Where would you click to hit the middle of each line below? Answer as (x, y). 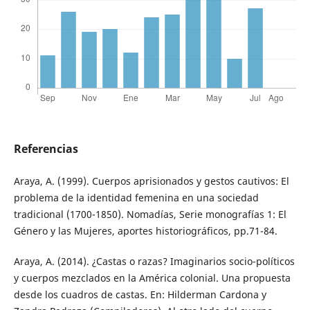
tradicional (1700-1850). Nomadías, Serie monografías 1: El (150, 215)
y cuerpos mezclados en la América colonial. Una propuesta (152, 278)
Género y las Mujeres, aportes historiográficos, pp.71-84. (145, 231)
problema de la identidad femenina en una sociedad (136, 198)
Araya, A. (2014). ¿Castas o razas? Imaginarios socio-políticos (154, 262)
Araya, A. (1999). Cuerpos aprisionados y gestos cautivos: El (151, 181)
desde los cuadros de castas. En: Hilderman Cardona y (140, 295)
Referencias (46, 149)
